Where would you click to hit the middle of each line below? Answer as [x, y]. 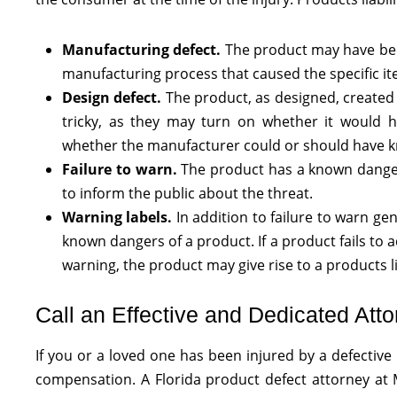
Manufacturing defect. [142, 50]
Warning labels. [117, 217]
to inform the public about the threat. [187, 193]
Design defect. [112, 97]
